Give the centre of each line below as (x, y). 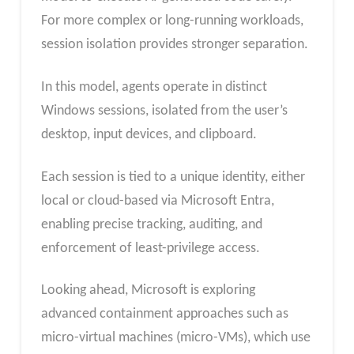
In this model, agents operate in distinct (154, 87)
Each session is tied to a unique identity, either (173, 177)
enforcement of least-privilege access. (150, 248)
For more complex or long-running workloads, (172, 21)
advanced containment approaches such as (164, 314)
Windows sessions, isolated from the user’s (164, 111)
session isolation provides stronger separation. (174, 45)
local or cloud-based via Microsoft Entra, (157, 201)
